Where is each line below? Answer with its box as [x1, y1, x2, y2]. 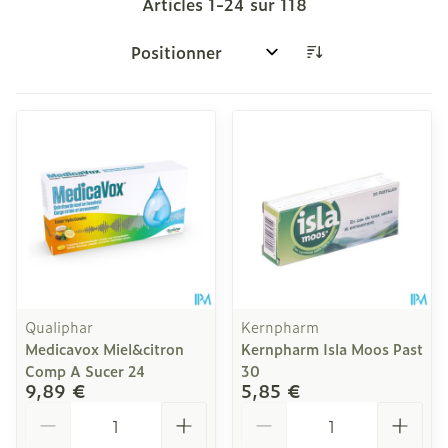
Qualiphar [25, 316, 93, 337]
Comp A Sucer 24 [25, 360, 145, 381]
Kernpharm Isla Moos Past [241, 338, 423, 359]
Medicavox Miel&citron [25, 338, 184, 359]
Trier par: [121, 48, 195, 73]
